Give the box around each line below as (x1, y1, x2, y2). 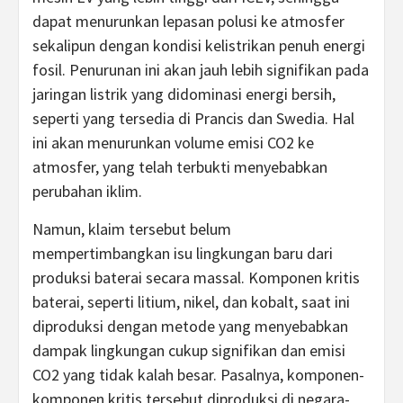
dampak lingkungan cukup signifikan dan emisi (32, 340, 345, 361)
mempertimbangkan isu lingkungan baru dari (32, 243, 333, 264)
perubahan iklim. (32, 181, 142, 201)
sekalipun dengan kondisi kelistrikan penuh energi (32, 35, 365, 56)
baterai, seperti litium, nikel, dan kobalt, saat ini (32, 291, 350, 312)
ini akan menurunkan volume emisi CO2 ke (32, 132, 314, 153)
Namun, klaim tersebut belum (32, 219, 231, 239)
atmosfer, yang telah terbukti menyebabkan (32, 157, 327, 177)
